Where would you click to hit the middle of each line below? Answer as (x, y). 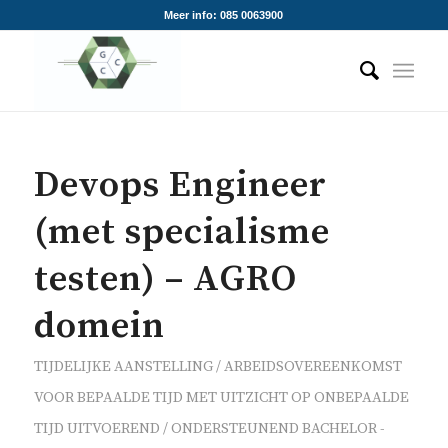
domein (99, 326)
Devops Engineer (180, 185)
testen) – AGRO (165, 279)
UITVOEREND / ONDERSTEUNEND (182, 428)
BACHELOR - (343, 428)
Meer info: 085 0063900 (224, 15)
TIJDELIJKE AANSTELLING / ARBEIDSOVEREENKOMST (217, 366)
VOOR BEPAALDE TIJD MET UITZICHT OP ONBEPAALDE (221, 397)
